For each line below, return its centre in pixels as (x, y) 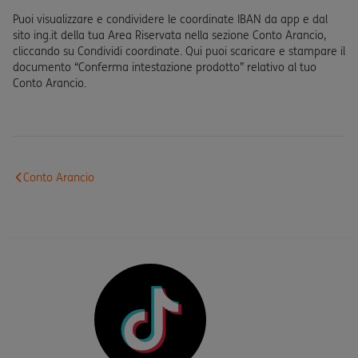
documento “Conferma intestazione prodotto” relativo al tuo (165, 67)
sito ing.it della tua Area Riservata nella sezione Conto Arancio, (169, 35)
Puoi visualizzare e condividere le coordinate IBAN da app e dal (170, 19)
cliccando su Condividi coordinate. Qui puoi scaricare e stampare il (179, 51)
